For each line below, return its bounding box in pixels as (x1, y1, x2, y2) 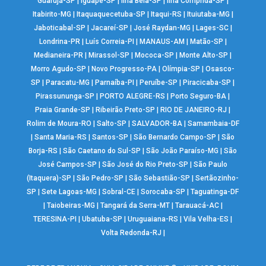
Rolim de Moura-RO (26, 119, 91, 128)
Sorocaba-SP (141, 188, 186, 197)
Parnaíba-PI (95, 78, 135, 87)
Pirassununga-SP (36, 92, 95, 101)
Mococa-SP (135, 51, 175, 60)
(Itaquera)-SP (27, 174, 72, 183)
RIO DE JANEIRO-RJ (160, 106, 227, 115)
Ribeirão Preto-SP (96, 106, 156, 115)
